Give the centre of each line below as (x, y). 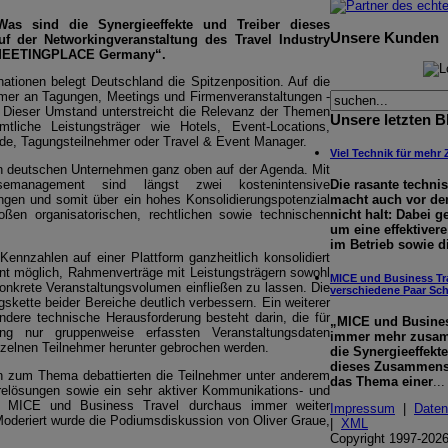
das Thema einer (381, 381)
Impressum (362, 409)
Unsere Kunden (384, 37)
